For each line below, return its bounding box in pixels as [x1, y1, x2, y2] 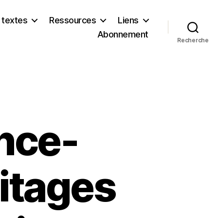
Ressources [49, 15, 96, 25]
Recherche [177, 36, 209, 44]
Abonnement [97, 29, 148, 39]
